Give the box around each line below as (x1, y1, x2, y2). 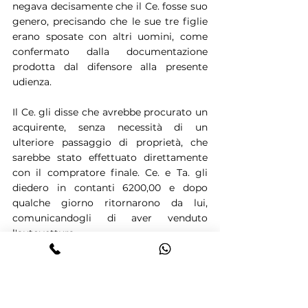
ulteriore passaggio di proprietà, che (12, 135, 208, 148)
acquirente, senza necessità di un (12, 120, 208, 133)
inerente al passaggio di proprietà (12, 287, 208, 300)
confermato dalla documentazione (12, 45, 208, 58)
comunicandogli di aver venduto (12, 211, 208, 224)
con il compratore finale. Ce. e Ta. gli (12, 166, 208, 179)
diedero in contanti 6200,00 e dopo (12, 181, 208, 194)
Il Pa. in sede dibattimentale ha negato (12, 256, 208, 269)
